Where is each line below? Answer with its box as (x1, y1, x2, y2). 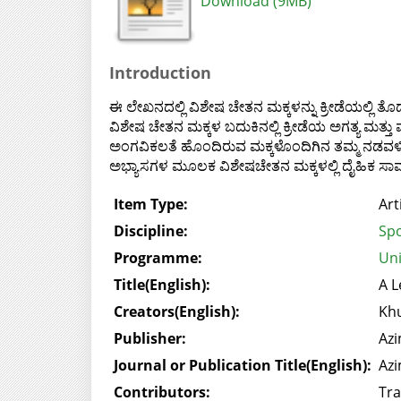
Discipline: (113, 220, 188, 241)
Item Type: (113, 193, 188, 214)
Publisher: (113, 328, 186, 348)
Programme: (113, 247, 202, 268)
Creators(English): (113, 301, 240, 321)
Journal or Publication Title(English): (113, 354, 371, 375)
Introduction (108, 61, 211, 83)
